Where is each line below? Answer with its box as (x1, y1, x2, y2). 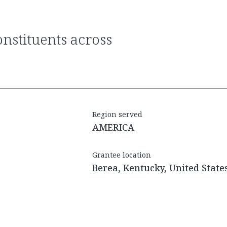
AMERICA (92, 121, 134, 134)
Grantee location (92, 150, 151, 160)
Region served (92, 109, 142, 120)
